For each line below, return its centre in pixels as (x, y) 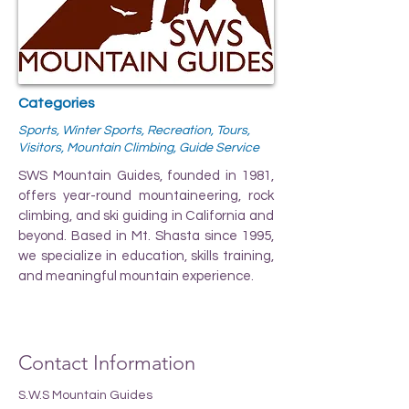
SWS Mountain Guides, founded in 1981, (146, 175)
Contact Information (107, 362)
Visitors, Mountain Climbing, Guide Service (139, 147)
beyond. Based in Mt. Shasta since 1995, (146, 236)
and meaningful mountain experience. (136, 276)
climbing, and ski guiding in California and (146, 215)
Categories (57, 103)
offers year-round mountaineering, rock (146, 195)
